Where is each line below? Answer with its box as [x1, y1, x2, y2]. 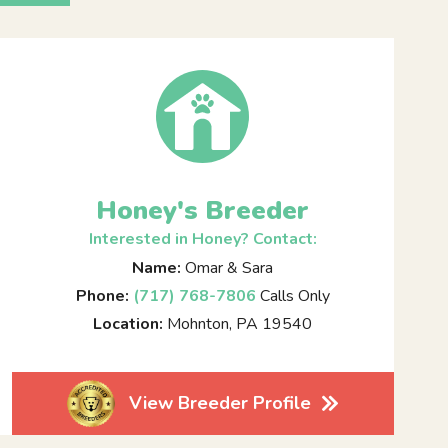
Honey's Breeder [96, 193, 310, 229]
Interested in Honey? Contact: [88, 228, 317, 251]
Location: [93, 313, 164, 336]
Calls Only [255, 285, 330, 308]
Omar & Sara [181, 257, 274, 280]
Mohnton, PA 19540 [163, 313, 313, 336]
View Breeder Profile [128, 390, 311, 415]
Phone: [75, 285, 129, 308]
